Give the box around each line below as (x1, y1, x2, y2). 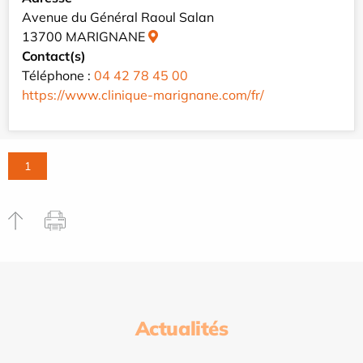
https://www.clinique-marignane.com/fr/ (22, 87, 264, 104)
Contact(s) (22, 48, 86, 65)
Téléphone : (22, 67, 94, 84)
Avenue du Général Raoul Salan (22, 9, 214, 26)
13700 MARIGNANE (22, 28, 148, 45)
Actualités (135, 316, 228, 341)
